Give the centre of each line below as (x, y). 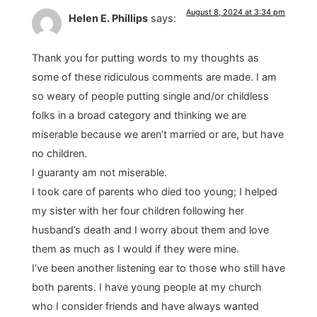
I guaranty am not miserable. (99, 173)
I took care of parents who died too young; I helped (154, 192)
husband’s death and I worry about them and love (150, 230)
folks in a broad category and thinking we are (139, 115)
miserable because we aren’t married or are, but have (157, 134)
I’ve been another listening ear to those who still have (158, 268)
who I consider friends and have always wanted (145, 306)
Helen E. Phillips (108, 18)
